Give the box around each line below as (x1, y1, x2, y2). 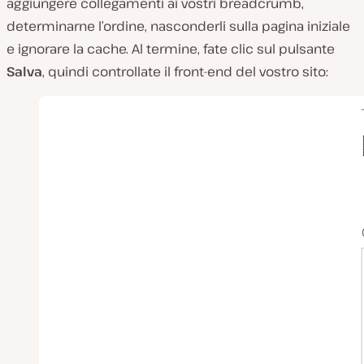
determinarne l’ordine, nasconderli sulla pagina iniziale (6, 17, 350, 36)
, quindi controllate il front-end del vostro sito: (42, 63, 328, 81)
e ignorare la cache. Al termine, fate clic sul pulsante (6, 40, 335, 58)
